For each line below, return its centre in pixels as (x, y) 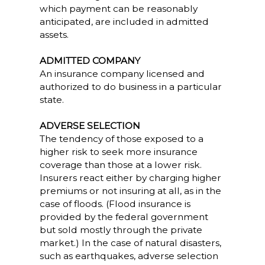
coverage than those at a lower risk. (120, 165)
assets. (54, 35)
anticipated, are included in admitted (124, 22)
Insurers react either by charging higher (130, 178)
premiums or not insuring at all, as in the (130, 191)
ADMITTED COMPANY (90, 61)
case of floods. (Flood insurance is (115, 204)
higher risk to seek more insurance (118, 152)
